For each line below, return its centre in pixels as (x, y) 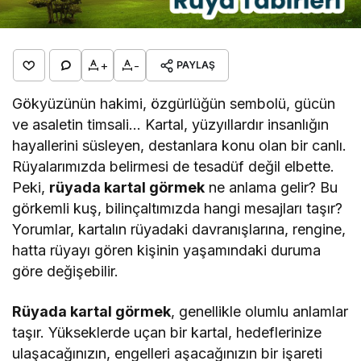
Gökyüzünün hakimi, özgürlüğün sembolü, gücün (174, 104)
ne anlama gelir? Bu (272, 188)
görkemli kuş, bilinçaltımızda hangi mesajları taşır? (178, 209)
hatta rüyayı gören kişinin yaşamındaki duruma (167, 251)
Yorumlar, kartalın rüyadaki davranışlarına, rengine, (179, 230)
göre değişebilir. (66, 272)
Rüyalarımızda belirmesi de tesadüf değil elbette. (174, 167)
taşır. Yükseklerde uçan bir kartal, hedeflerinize (167, 333)
